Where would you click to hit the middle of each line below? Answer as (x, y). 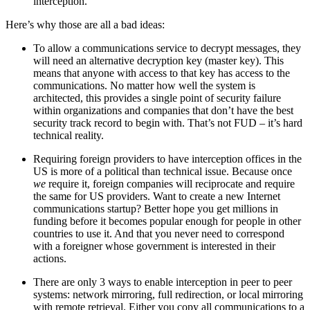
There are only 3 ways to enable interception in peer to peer (163, 282)
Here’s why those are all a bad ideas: (85, 24)
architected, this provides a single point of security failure (157, 98)
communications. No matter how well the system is (144, 85)
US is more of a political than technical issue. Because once (163, 171)
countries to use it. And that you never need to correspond (159, 233)
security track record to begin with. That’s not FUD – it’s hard (168, 122)
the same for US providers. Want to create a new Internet (157, 196)
